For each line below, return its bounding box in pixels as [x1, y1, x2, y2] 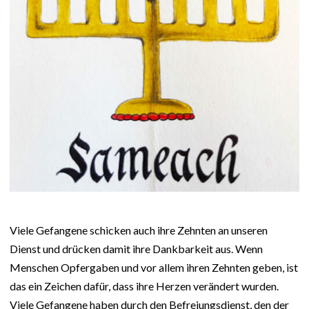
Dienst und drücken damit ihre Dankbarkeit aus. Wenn [10, 242, 263, 256]
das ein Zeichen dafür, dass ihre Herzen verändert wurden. [10, 279, 279, 293]
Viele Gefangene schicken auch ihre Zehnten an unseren [10, 223, 268, 237]
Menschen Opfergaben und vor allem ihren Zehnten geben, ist [10, 261, 298, 275]
